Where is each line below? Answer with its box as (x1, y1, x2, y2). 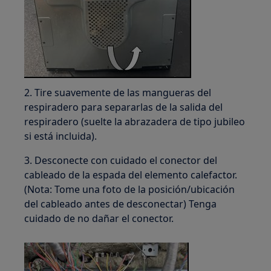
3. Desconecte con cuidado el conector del (24, 154, 218, 167)
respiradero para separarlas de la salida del (24, 100, 223, 114)
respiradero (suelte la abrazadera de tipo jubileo (24, 115, 246, 128)
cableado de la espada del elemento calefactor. (24, 168, 238, 181)
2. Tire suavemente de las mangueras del (24, 86, 212, 99)
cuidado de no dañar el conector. (24, 212, 174, 225)
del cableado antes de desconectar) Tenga (24, 197, 217, 211)
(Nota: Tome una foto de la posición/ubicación (24, 183, 235, 196)
